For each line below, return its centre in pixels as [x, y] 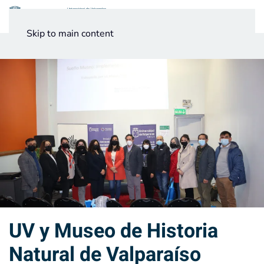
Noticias [29, 46]
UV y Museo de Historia [113, 231]
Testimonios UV [82, 46]
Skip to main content [70, 34]
